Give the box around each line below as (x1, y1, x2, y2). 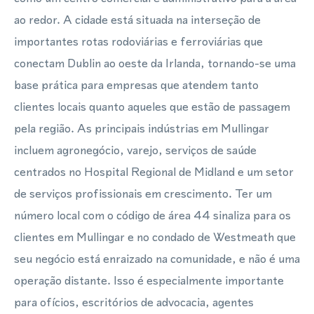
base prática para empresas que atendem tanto (14, 76, 259, 93)
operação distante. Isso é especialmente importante (14, 272, 284, 289)
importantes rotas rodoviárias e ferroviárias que (14, 33, 263, 50)
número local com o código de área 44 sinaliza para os (14, 207, 291, 224)
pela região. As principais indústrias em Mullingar (14, 120, 269, 137)
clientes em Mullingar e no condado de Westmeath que (14, 228, 296, 245)
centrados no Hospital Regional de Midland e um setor (14, 163, 294, 180)
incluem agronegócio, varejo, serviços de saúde (14, 142, 257, 158)
